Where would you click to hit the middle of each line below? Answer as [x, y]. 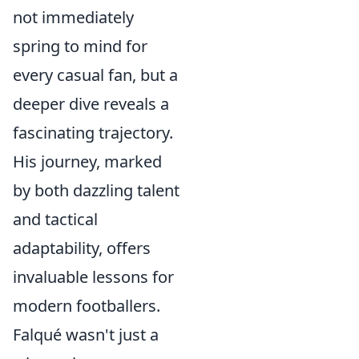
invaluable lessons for [93, 277]
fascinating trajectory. [93, 133]
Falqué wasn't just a [86, 335]
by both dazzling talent [96, 190]
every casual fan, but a [95, 75]
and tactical [55, 219]
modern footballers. [87, 306]
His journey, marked [87, 161]
